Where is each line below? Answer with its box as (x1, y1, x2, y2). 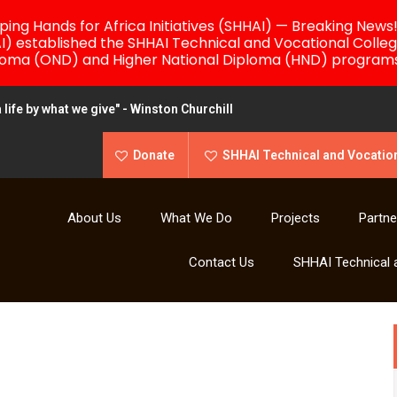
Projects (271, 210, 320, 226)
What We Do (160, 210, 232, 226)
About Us (67, 210, 121, 226)
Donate (133, 148, 175, 162)
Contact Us (189, 254, 254, 270)
